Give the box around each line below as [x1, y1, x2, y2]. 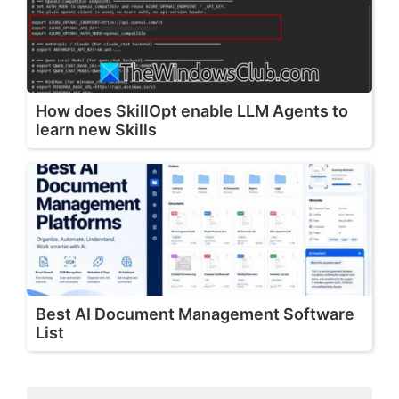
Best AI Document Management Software [36, 304, 354, 323]
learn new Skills [36, 119, 157, 139]
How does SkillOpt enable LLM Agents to [36, 101, 348, 120]
